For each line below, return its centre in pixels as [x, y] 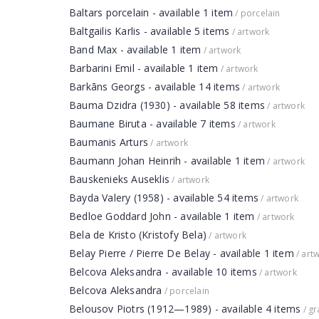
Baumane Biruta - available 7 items [152, 124]
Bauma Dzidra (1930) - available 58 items [167, 105]
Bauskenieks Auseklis [119, 179]
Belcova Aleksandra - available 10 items [163, 272]
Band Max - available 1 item [135, 49]
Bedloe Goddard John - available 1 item [162, 216]
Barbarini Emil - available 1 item [144, 68]
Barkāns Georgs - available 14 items [155, 87]
